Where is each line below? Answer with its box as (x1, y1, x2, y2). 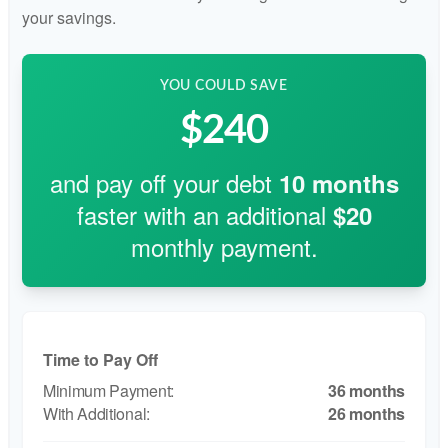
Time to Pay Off (43, 347, 158, 371)
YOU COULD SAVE (160, 78, 288, 93)
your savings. (22, 5, 116, 29)
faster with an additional (76, 196, 333, 232)
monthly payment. (130, 228, 318, 264)
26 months (327, 401, 405, 425)
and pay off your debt (49, 164, 279, 200)
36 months (327, 378, 405, 402)
